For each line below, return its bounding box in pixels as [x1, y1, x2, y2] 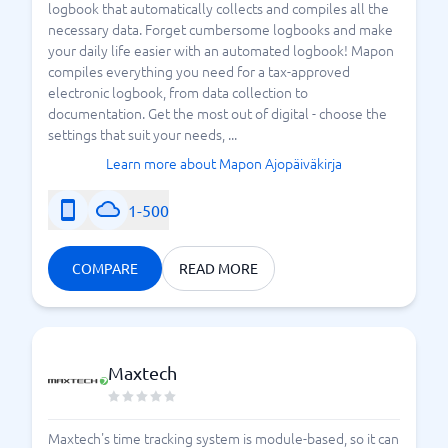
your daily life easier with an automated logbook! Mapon [48, 40, 394, 60]
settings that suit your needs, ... [48, 124, 237, 144]
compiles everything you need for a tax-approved [48, 61, 350, 81]
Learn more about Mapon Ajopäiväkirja [106, 153, 342, 173]
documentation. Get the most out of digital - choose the [48, 103, 387, 123]
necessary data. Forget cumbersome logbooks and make [48, 19, 393, 39]
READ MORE [179, 259, 258, 277]
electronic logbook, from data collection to [48, 82, 308, 102]
